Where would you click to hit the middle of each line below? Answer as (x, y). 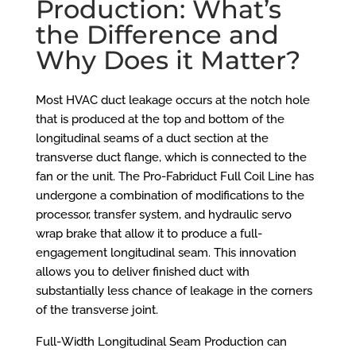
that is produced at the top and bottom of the (160, 120)
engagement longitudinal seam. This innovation (166, 253)
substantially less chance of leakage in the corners (174, 291)
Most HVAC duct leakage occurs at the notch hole (172, 101)
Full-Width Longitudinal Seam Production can (161, 342)
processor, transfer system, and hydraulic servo (163, 215)
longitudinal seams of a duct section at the (152, 139)
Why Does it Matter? (168, 60)
